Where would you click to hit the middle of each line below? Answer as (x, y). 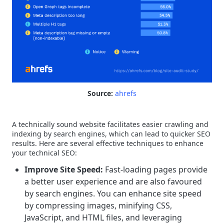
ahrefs (126, 93)
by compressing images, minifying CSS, (98, 205)
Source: (100, 93)
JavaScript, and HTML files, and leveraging (103, 217)
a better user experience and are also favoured (113, 181)
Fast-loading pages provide (155, 169)
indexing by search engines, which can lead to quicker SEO (111, 133)
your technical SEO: (44, 152)
